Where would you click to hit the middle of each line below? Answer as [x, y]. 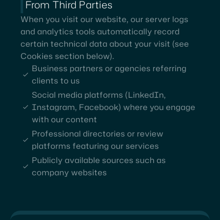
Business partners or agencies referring [109, 68]
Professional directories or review [97, 133]
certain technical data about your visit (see [105, 43]
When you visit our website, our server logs [105, 19]
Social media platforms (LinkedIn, [99, 95]
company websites [69, 172]
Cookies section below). [68, 56]
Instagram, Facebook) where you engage [113, 107]
